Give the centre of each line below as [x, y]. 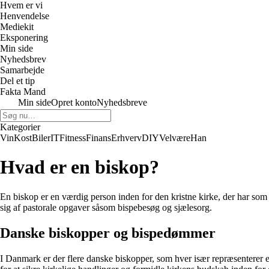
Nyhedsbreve [122, 102]
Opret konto [74, 102]
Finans [98, 138]
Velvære [175, 138]
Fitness [73, 138]
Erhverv [126, 138]
